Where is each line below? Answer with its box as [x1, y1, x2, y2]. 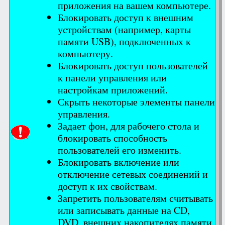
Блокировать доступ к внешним [58, 10, 193, 24]
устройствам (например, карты [58, 22, 191, 36]
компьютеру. [58, 46, 113, 60]
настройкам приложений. [58, 82, 168, 96]
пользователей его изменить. [58, 143, 181, 157]
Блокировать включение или [58, 155, 179, 169]
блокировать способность [58, 131, 167, 145]
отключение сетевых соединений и [58, 167, 208, 181]
